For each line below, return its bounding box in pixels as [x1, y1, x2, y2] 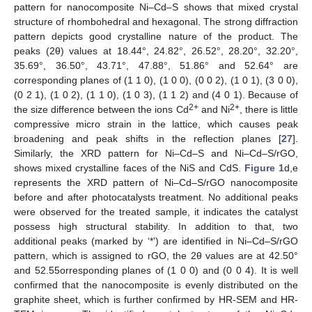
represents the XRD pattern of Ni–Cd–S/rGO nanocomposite [14, 177, 298, 189]
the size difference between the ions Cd [14, 104, 189, 116]
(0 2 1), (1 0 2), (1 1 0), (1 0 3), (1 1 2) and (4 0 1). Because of [14, 89, 298, 101]
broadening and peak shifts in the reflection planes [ [14, 133, 281, 145]
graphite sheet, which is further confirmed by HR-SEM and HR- [14, 294, 298, 306]
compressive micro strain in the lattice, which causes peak [14, 118, 298, 130]
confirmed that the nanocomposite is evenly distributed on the [14, 279, 298, 291]
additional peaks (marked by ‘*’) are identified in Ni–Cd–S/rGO [14, 235, 298, 247]
